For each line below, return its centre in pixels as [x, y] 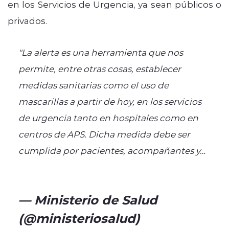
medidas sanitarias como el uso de [93, 85]
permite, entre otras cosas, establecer [99, 68]
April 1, [163, 218]
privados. [27, 20]
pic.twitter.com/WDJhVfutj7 [81, 166]
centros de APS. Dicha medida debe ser [104, 134]
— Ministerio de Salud [88, 199]
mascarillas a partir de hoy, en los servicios [110, 101]
